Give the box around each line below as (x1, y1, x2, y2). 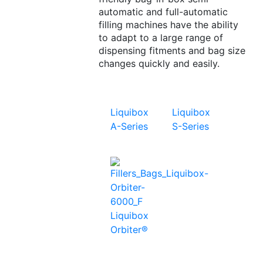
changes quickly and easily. (98, 58, 220, 70)
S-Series (171, 120, 209, 133)
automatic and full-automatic (98, 6, 228, 18)
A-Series (110, 120, 148, 133)
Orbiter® (110, 224, 148, 236)
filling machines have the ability (98, 19, 238, 31)
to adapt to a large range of (98, 32, 223, 44)
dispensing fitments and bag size (98, 45, 245, 57)
